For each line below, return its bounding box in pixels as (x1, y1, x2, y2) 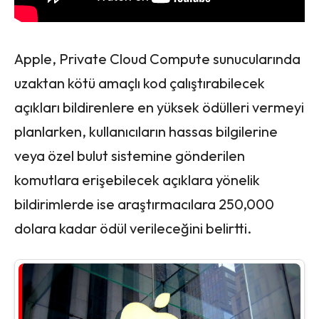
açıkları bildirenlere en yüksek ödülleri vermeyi (14, 98, 304, 117)
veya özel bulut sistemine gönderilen (14, 147, 245, 165)
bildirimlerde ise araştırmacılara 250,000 (14, 195, 274, 214)
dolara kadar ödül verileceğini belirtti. (14, 219, 251, 238)
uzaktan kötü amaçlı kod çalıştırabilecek (14, 74, 265, 93)
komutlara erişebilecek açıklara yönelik (14, 171, 260, 189)
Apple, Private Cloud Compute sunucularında (14, 50, 300, 68)
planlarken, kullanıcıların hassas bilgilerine (14, 122, 278, 141)
